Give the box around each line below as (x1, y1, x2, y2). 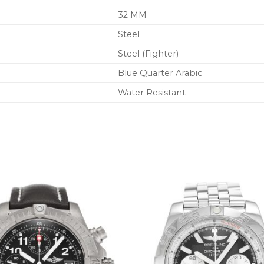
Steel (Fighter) (118, 48, 179, 60)
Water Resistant (118, 87, 186, 98)
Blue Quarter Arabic (118, 68, 203, 79)
